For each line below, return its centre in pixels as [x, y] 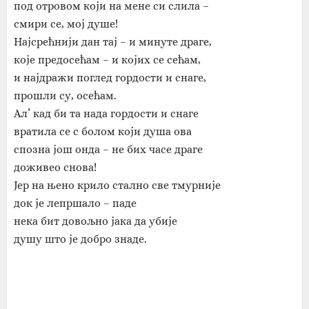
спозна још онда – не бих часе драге [108, 149]
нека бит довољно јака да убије [95, 221]
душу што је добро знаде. [80, 239]
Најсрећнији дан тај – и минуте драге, [112, 42]
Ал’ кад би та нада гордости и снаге [106, 113]
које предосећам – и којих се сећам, [107, 60]
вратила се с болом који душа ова [102, 131]
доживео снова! [55, 167]
